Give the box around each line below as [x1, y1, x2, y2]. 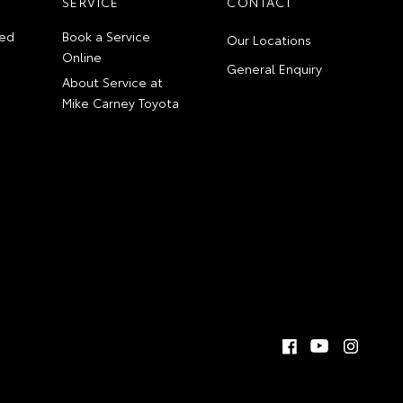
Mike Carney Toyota [62, 93, 180, 112]
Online [62, 47, 103, 66]
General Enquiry [227, 58, 323, 77]
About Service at [62, 72, 164, 91]
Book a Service [62, 26, 151, 45]
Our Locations [227, 30, 312, 49]
